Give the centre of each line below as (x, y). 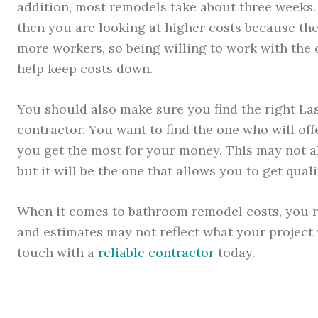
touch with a (57, 252)
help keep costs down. (85, 68)
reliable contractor (156, 252)
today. (235, 252)
